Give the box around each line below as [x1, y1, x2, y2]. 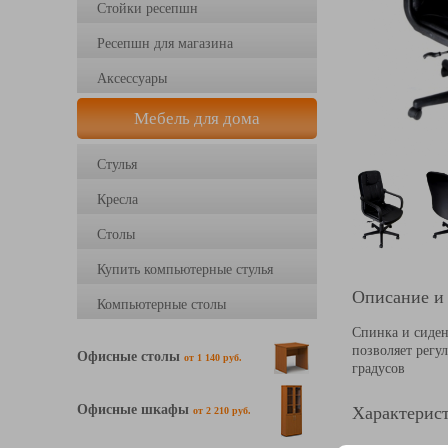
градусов [352, 360, 405, 376]
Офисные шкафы [77, 401, 193, 417]
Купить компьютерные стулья [97, 262, 273, 277]
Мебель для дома [134, 109, 260, 128]
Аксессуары [97, 71, 167, 86]
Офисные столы [77, 348, 184, 364]
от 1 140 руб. [184, 352, 242, 363]
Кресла [97, 192, 138, 207]
